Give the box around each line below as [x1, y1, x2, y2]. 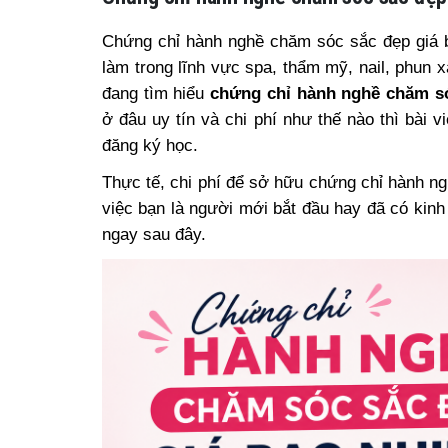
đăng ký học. [102, 135, 198, 155]
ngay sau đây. [102, 224, 206, 244]
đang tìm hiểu [102, 83, 211, 103]
